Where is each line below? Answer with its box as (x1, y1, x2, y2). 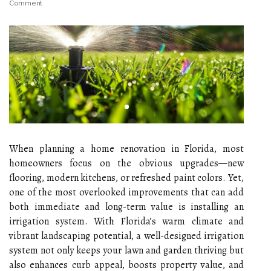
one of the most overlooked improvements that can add (9, 185, 244, 199)
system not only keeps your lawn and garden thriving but (9, 243, 244, 257)
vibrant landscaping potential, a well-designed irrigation (9, 229, 244, 243)
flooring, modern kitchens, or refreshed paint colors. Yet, (9, 171, 244, 184)
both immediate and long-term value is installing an (9, 200, 244, 214)
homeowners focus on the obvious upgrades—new (9, 156, 244, 170)
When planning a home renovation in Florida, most (9, 142, 244, 155)
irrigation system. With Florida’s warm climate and (9, 214, 244, 228)
